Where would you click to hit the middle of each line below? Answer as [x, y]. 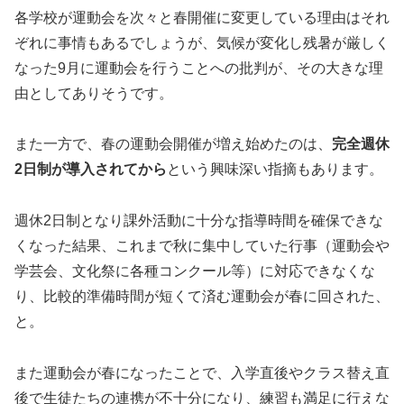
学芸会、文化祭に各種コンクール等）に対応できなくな [195, 271]
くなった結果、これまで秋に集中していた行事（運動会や [202, 246]
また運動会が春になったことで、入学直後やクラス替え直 [202, 373]
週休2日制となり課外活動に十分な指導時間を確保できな [199, 221]
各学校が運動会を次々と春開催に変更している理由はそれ [202, 17]
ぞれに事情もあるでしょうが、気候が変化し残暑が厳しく [202, 42]
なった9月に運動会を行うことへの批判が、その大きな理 [199, 68]
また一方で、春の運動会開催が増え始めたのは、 [173, 144]
